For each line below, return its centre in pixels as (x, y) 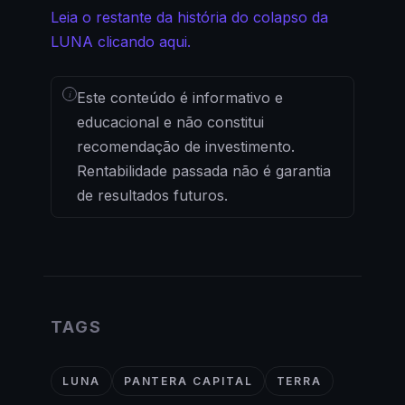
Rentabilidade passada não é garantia (204, 171)
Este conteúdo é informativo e (180, 98)
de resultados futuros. (152, 196)
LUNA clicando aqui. (121, 42)
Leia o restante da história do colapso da (189, 18)
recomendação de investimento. (186, 147)
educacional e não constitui (170, 122)
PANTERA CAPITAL (188, 381)
